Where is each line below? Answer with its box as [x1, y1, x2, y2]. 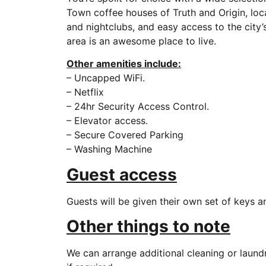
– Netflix [66, 86, 104, 99]
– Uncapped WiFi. [66, 72, 145, 84]
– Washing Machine [66, 143, 152, 156]
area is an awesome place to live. [66, 34, 216, 47]
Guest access [66, 164, 177, 185]
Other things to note [66, 216, 230, 237]
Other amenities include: [66, 58, 181, 70]
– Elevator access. [66, 115, 148, 127]
